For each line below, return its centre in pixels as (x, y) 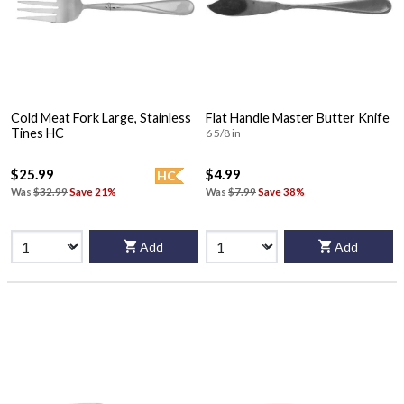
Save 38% (281, 192)
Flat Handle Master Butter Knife (298, 117)
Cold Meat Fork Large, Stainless (101, 117)
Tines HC (37, 133)
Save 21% (93, 192)
